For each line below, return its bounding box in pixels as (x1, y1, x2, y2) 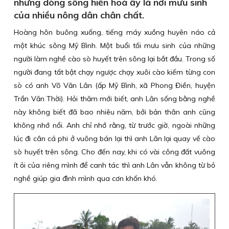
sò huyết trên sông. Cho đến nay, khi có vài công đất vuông (14, 147, 215, 156)
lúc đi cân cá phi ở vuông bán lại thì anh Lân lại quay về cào (14, 134, 215, 143)
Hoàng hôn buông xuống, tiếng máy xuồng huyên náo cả (14, 28, 215, 37)
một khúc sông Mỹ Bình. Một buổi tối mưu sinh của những (14, 41, 215, 50)
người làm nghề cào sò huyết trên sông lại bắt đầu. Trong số (14, 54, 215, 63)
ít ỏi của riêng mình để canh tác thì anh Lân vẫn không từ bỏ (14, 161, 215, 170)
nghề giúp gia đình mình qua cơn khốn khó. (14, 174, 157, 183)
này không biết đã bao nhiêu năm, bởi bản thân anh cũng (14, 107, 215, 117)
